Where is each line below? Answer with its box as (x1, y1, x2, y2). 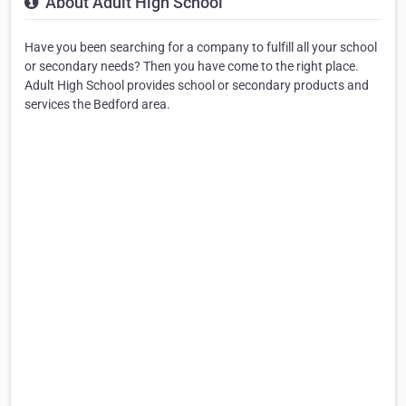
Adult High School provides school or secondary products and (24, 77, 369, 92)
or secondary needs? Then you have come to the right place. (24, 58, 359, 73)
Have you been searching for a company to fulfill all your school (24, 39, 377, 54)
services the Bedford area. (24, 96, 170, 111)
